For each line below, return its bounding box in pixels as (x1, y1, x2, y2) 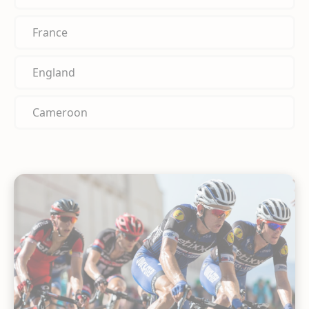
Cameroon (32, 104, 88, 120)
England (32, 64, 75, 80)
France (32, 24, 68, 40)
